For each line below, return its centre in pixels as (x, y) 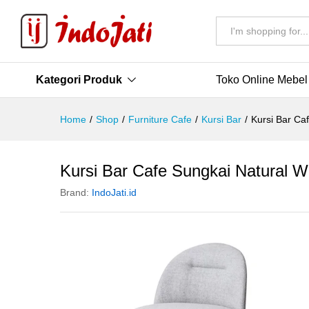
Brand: (76, 192)
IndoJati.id (114, 192)
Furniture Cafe (160, 119)
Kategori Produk (79, 80)
